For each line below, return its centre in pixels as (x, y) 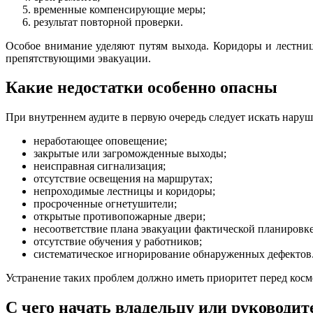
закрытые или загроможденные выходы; (130, 154)
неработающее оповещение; (100, 141)
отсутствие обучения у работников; (118, 242)
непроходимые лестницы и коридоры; (124, 191)
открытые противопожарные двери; (119, 217)
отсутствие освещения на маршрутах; (123, 179)
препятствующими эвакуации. (78, 58)
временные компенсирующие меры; (119, 9)
